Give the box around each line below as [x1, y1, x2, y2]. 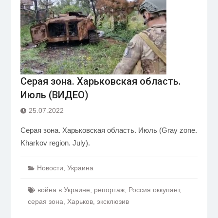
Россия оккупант [128, 186, 180, 194]
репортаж [93, 186, 125, 194]
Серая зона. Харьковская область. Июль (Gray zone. [20, 126, 197, 134]
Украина [67, 164, 93, 172]
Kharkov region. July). [20, 139, 90, 147]
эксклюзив [96, 198, 129, 205]
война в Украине [37, 186, 90, 194]
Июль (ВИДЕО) [20, 89, 89, 101]
